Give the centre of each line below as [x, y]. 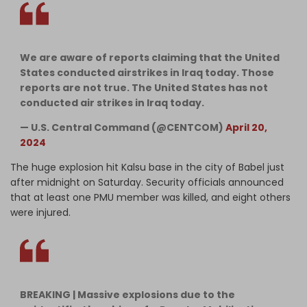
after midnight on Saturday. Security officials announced [147, 182]
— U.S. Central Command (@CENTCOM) [123, 127]
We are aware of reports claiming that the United [150, 57]
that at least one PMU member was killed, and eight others [150, 197]
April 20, [246, 127]
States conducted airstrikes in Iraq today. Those [147, 72]
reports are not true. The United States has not [144, 87]
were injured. [40, 212]
